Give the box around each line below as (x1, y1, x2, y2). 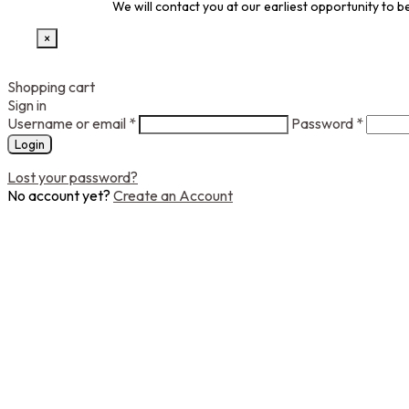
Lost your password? (7, 168, 138, 187)
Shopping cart (7, 78, 95, 97)
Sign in (7, 96, 47, 115)
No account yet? (7, 186, 110, 205)
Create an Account (113, 186, 233, 205)
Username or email (7, 114, 129, 133)
